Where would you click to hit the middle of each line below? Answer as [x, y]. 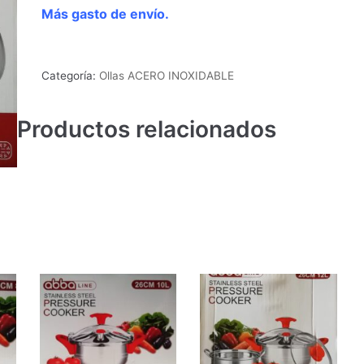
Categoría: [71, 76]
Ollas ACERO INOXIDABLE [167, 76]
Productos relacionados [146, 130]
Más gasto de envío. [107, 14]
